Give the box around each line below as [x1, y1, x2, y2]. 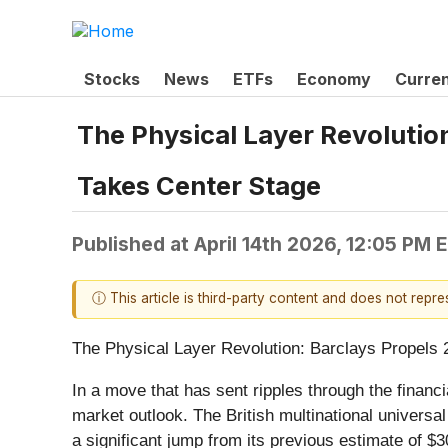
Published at [72, 232, 194, 257]
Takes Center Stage [77, 170, 321, 202]
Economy [297, 68, 371, 89]
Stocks [84, 68, 140, 89]
